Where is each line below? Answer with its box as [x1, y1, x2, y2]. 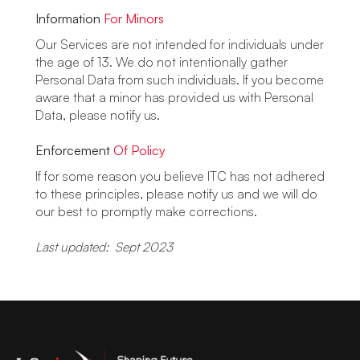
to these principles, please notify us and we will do [35, 186, 317, 202]
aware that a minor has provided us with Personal [35, 89, 313, 105]
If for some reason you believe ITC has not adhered [35, 168, 325, 184]
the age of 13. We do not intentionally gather [35, 54, 288, 70]
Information [35, 10, 104, 27]
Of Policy [113, 142, 166, 158]
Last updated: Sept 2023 [35, 239, 173, 255]
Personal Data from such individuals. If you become [35, 72, 324, 88]
